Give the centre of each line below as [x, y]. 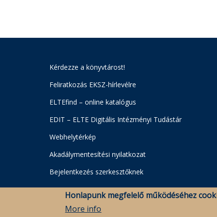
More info [83, 209]
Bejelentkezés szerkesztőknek [96, 172]
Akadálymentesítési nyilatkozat [98, 154]
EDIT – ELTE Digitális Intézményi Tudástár [116, 119]
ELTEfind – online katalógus [93, 102]
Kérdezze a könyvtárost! [87, 67]
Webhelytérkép [73, 137]
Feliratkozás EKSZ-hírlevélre [93, 85]
